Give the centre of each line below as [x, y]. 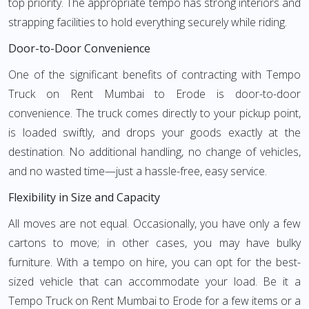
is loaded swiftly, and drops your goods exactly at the [154, 132]
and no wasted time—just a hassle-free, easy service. [138, 171]
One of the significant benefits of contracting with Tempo [154, 74]
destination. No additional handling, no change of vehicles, [154, 152]
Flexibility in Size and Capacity [84, 197]
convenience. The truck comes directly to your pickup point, [154, 113]
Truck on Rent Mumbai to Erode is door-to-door [154, 94]
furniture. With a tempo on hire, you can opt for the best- [154, 262]
